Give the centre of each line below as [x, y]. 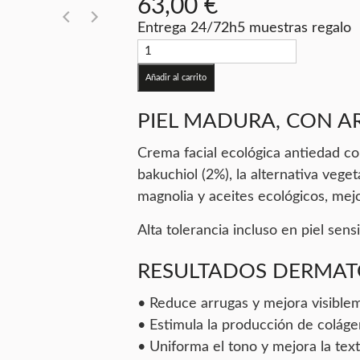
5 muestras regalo [294, 28]
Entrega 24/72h [187, 28]
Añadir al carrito [176, 77]
